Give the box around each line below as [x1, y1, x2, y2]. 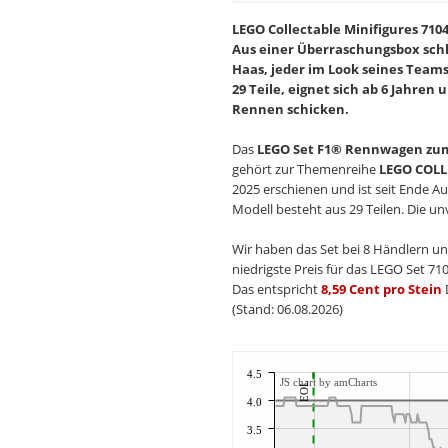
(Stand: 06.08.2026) [231, 299, 343, 318]
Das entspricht [231, 279, 321, 298]
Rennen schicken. [231, 99, 349, 118]
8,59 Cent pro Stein [320, 279, 442, 298]
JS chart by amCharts [279, 375, 377, 388]
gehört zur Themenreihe [231, 159, 379, 178]
